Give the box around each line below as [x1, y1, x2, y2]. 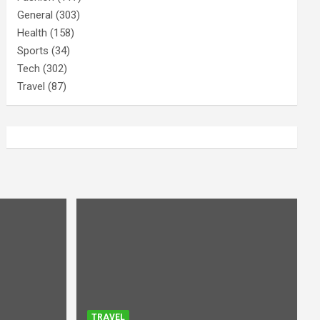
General [17, 9, 54, 21]
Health [17, 26, 48, 39]
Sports [17, 44, 49, 57]
